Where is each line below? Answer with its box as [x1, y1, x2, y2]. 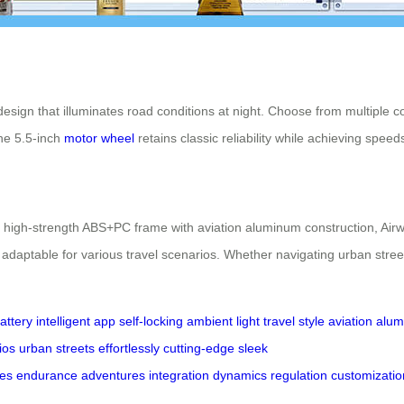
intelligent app [36, 314, 115, 329]
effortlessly [98, 341, 160, 356]
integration [149, 368, 209, 383]
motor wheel [64, 131, 134, 146]
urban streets [19, 341, 95, 356]
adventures [81, 368, 145, 383]
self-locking [119, 314, 183, 329]
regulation [271, 368, 327, 383]
